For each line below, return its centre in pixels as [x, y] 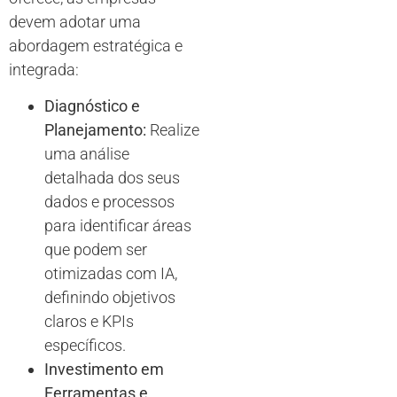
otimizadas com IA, [111, 274]
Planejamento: [95, 130]
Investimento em [104, 370]
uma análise [87, 154]
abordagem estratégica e [96, 46]
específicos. [85, 346]
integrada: [44, 70]
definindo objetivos [110, 298]
